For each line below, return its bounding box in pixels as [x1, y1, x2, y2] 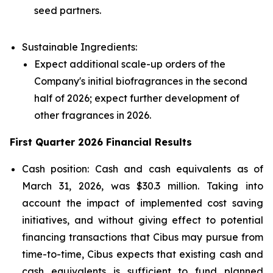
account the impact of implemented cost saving [22, 197, 263, 209]
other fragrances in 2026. [34, 109, 151, 121]
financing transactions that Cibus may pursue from [22, 231, 263, 243]
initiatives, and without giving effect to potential [22, 214, 263, 226]
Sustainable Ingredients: [22, 41, 137, 53]
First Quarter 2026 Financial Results [10, 136, 192, 148]
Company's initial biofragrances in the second [34, 75, 247, 87]
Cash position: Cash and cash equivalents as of [22, 163, 263, 175]
